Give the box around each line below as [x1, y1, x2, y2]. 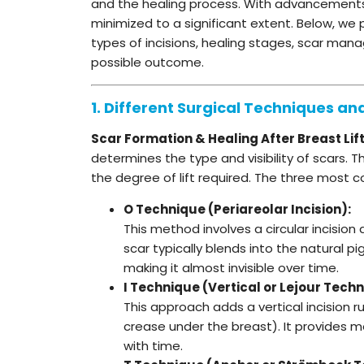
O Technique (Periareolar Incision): [123, 200, 351, 218]
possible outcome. [91, 53, 204, 71]
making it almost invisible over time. [123, 258, 339, 276]
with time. [123, 336, 183, 354]
